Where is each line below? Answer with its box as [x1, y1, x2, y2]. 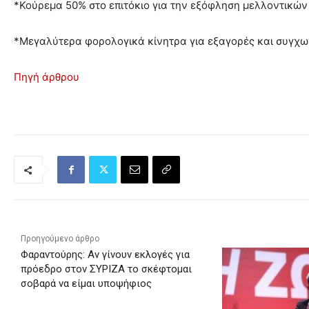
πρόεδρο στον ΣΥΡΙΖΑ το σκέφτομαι [21, 263, 192, 276]
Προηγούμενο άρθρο [21, 234, 99, 244]
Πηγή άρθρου [14, 70, 79, 84]
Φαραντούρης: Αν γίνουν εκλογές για [21, 248, 190, 261]
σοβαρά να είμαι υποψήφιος [21, 277, 152, 290]
